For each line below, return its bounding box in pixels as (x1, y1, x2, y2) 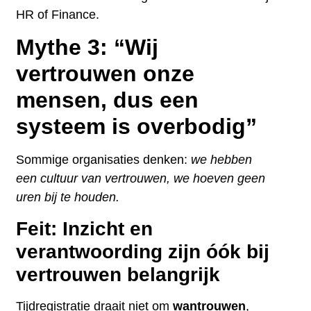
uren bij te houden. (16, 190, 120, 205)
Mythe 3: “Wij (16, 35, 159, 60)
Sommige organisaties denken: (16, 153, 192, 167)
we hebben (191, 153, 253, 167)
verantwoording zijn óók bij (16, 240, 270, 262)
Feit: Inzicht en (16, 217, 153, 239)
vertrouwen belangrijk (16, 263, 221, 285)
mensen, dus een (16, 87, 199, 113)
